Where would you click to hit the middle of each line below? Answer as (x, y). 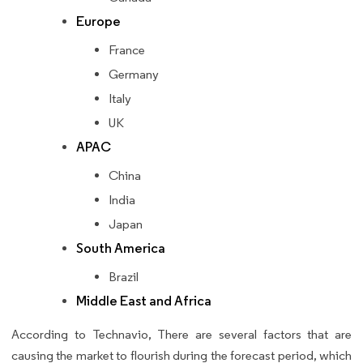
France (127, 50)
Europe (98, 22)
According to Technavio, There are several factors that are (181, 335)
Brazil (124, 277)
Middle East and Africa (144, 301)
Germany (134, 75)
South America (121, 249)
